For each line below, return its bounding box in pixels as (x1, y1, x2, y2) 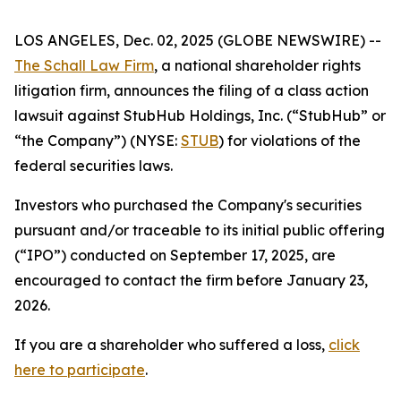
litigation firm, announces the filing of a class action (14, 81, 369, 99)
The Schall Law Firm (14, 56, 154, 74)
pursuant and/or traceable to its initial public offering (14, 221, 385, 239)
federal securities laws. (14, 157, 173, 175)
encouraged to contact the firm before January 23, (14, 271, 368, 289)
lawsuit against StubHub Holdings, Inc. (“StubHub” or (14, 107, 386, 124)
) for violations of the (218, 132, 361, 149)
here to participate (14, 361, 145, 379)
